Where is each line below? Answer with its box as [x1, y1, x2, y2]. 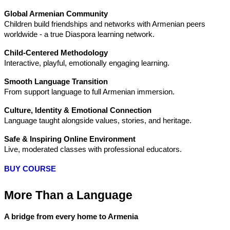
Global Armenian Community [4, 9, 108, 18]
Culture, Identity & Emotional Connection [4, 106, 151, 114]
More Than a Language [4, 188, 132, 202]
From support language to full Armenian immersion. [4, 87, 175, 96]
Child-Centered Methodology [4, 48, 108, 57]
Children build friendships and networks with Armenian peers [4, 20, 205, 28]
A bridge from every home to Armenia [4, 212, 138, 221]
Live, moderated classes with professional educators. [4, 145, 182, 154]
